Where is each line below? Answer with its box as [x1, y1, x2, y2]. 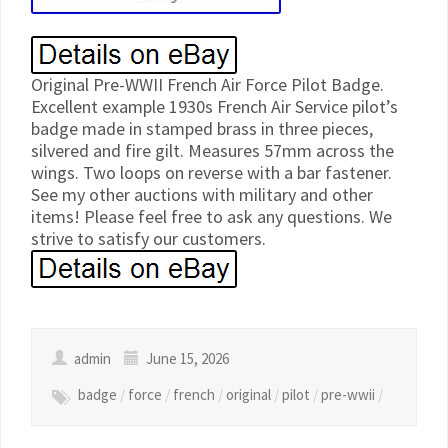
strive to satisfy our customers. [31, 227, 266, 250]
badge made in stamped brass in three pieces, [31, 117, 373, 140]
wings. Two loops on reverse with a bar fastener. [31, 161, 392, 184]
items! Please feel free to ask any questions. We [31, 205, 392, 228]
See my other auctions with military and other [31, 183, 373, 206]
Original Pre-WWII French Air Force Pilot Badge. [31, 73, 384, 96]
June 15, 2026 [143, 349, 229, 368]
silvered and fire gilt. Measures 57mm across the [31, 139, 394, 162]
